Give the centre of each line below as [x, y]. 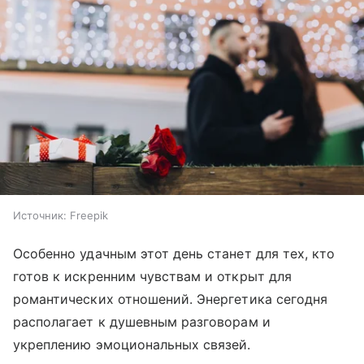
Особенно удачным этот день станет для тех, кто [174, 254]
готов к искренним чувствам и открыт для [152, 277]
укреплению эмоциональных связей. [132, 345]
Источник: [40, 216]
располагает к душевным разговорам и [142, 322]
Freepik [89, 216]
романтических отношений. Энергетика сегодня [171, 299]
